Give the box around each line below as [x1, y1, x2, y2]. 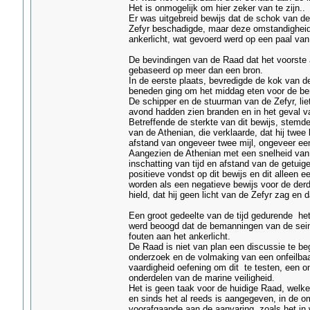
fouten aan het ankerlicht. [128, 231, 230, 241]
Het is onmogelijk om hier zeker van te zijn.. [128, 3, 305, 13]
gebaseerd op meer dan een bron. [128, 65, 263, 75]
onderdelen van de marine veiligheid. [128, 273, 275, 283]
